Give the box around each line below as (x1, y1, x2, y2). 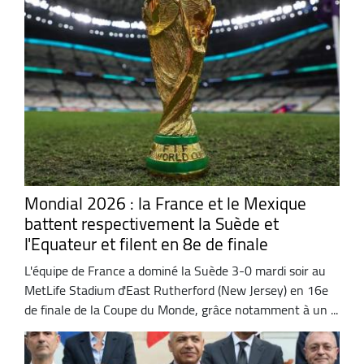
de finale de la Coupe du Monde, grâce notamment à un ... (24, 297, 338, 323)
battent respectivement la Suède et (24, 207, 279, 240)
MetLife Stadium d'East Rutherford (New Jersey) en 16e (24, 278, 328, 303)
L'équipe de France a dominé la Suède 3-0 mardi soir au (24, 258, 326, 284)
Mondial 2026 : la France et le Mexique (24, 187, 306, 219)
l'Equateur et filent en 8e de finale (24, 227, 268, 260)
